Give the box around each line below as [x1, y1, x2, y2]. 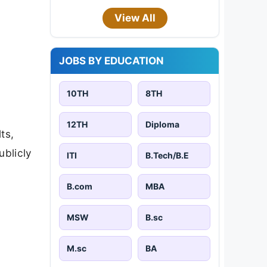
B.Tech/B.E [145, 150, 189, 160]
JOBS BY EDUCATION [59, 54, 164, 67]
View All [114, 11, 156, 24]
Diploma [145, 119, 179, 129]
